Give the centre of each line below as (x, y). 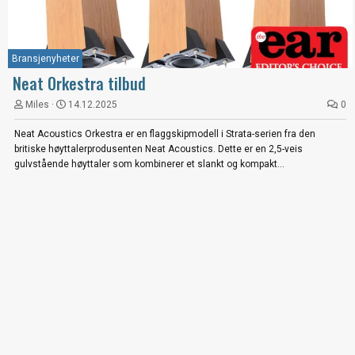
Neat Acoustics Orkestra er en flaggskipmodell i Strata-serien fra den (165, 134)
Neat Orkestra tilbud (79, 83)
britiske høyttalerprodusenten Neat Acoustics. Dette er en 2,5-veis (158, 149)
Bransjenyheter (46, 58)
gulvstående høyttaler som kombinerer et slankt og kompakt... (149, 164)
